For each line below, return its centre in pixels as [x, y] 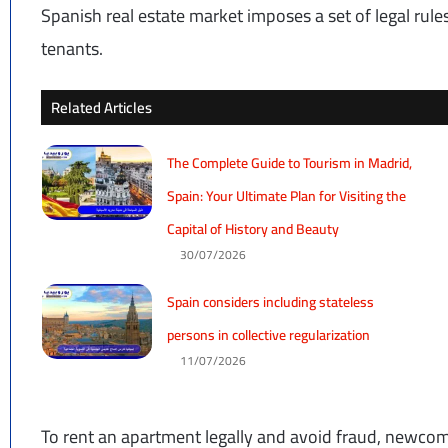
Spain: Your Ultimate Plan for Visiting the [286, 195]
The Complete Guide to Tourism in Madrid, [289, 162]
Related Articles [102, 107]
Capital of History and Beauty [252, 228]
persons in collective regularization [268, 334]
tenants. [72, 48]
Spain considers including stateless [270, 301]
